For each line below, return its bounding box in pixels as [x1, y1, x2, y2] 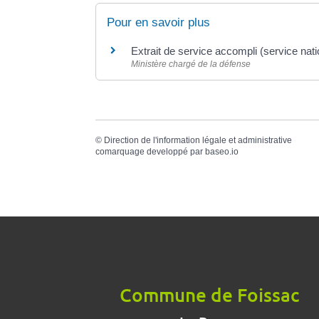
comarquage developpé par [95, 147, 206, 157]
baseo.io [205, 147, 239, 157]
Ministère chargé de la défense [131, 59, 251, 70]
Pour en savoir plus [107, 16, 211, 30]
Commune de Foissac [119, 283, 299, 307]
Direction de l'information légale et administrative [104, 135, 293, 146]
